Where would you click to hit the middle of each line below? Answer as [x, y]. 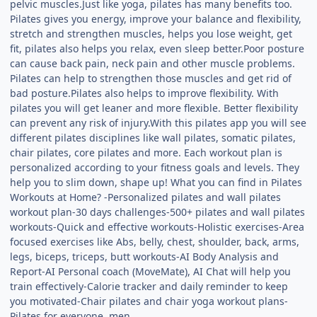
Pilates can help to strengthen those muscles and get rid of [151, 78]
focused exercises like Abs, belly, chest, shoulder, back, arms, [155, 241]
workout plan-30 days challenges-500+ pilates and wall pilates [158, 212]
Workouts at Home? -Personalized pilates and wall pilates [146, 197]
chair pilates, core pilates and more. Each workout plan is [146, 152]
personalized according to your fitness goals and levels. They [155, 167]
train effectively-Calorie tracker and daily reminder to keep [149, 286]
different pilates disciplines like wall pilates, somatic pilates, [153, 137]
